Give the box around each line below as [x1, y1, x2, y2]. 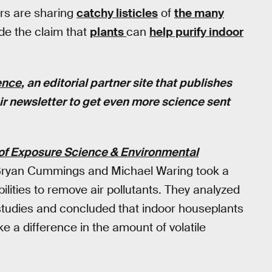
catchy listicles [76, 5, 158, 21]
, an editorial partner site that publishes [21, 75, 232, 90]
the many [174, 5, 224, 21]
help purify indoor [149, 24, 243, 39]
